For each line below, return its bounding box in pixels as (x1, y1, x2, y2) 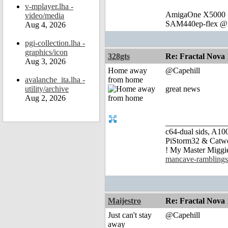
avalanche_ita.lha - (25, 75, 85, 84)
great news (165, 84, 202, 94)
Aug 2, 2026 (25, 94, 66, 102)
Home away (108, 66, 147, 75)
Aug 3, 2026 (25, 57, 66, 66)
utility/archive (25, 84, 69, 93)
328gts (108, 52, 130, 61)
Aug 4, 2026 (25, 20, 66, 29)
